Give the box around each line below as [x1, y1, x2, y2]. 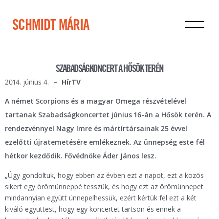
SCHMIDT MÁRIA [12, 19, 89, 33]
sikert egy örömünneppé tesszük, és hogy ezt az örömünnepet [5, 182, 203, 191]
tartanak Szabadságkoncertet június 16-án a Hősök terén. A [5, 110, 211, 119]
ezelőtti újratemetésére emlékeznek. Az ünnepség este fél [5, 137, 205, 147]
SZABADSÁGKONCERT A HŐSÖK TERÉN [56, 64, 163, 74]
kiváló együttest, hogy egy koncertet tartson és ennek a [5, 204, 181, 214]
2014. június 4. [5, 77, 49, 87]
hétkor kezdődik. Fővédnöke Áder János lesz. [5, 151, 156, 160]
